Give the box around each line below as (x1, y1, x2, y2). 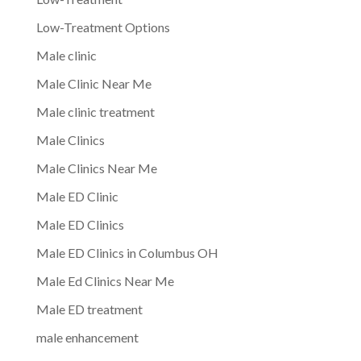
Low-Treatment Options (35, 19, 170, 35)
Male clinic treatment (35, 103, 155, 119)
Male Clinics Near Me (35, 160, 157, 176)
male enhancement (35, 329, 139, 345)
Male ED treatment (35, 301, 143, 317)
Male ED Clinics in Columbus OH (35, 244, 218, 260)
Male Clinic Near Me (35, 75, 151, 91)
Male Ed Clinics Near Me (35, 272, 174, 288)
